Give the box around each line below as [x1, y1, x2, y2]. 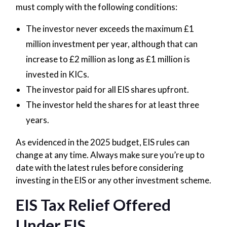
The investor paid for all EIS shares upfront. [25, 84, 189, 95]
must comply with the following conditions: [15, 1, 177, 12]
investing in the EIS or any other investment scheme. [15, 174, 211, 185]
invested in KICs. [25, 68, 89, 80]
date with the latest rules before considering [15, 162, 183, 173]
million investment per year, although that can [25, 38, 198, 49]
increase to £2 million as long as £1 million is [25, 53, 190, 64]
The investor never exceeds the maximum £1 [25, 23, 194, 34]
